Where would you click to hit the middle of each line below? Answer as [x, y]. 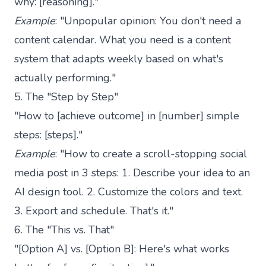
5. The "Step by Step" [66, 96]
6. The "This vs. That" [64, 229]
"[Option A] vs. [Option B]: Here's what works [122, 248]
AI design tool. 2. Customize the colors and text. [129, 191]
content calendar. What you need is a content [123, 39]
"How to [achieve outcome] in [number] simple [127, 115]
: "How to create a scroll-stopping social [151, 153]
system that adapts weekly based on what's [119, 58]
